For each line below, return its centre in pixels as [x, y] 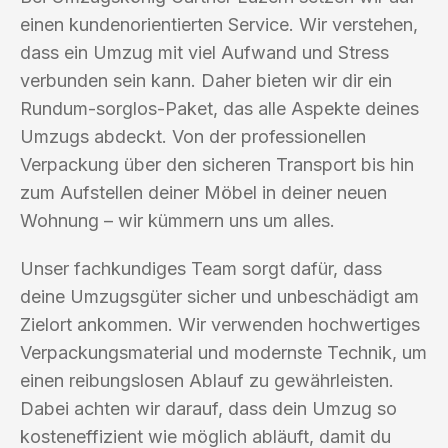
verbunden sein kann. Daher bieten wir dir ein [206, 80]
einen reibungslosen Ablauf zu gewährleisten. [207, 380]
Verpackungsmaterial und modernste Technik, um [223, 352]
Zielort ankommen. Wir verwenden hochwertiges [220, 324]
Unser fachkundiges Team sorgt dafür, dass [201, 268]
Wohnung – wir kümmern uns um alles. [177, 220]
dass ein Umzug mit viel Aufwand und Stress [204, 52]
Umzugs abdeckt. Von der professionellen [193, 136]
